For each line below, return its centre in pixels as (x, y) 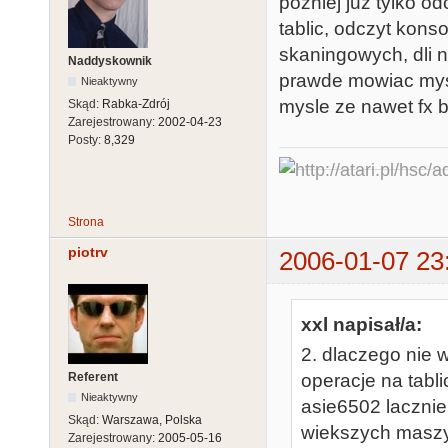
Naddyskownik (110, 60)
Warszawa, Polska (152, 420)
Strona (86, 221)
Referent (93, 377)
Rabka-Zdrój (136, 103)
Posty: (86, 139)
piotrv (88, 251)
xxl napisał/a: (361, 325)
